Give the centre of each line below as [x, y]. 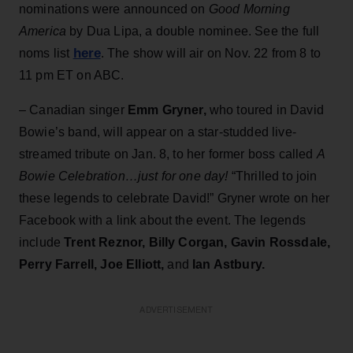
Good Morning [247, 9]
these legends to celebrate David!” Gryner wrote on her [175, 198]
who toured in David [265, 110]
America [43, 31]
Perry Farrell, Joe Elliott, [93, 264]
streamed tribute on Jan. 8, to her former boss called [168, 154]
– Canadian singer [72, 110]
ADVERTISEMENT [176, 310]
